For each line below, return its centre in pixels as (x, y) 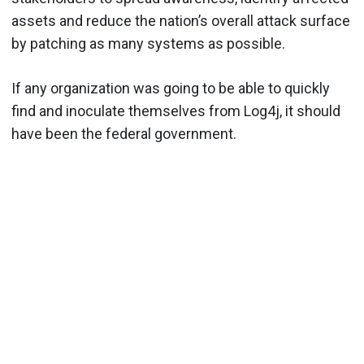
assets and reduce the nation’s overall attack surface (181, 21)
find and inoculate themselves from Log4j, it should (176, 111)
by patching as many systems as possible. (152, 43)
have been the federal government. (126, 134)
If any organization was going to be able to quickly (171, 88)
